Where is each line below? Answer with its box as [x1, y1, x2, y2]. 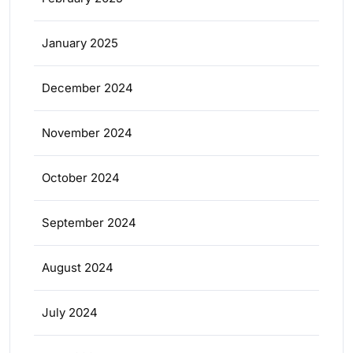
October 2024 [42, 170, 120, 186]
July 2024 [42, 305, 98, 321]
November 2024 [42, 125, 132, 141]
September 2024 [42, 215, 136, 231]
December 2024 [42, 80, 133, 96]
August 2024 [42, 260, 113, 276]
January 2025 [42, 35, 118, 51]
